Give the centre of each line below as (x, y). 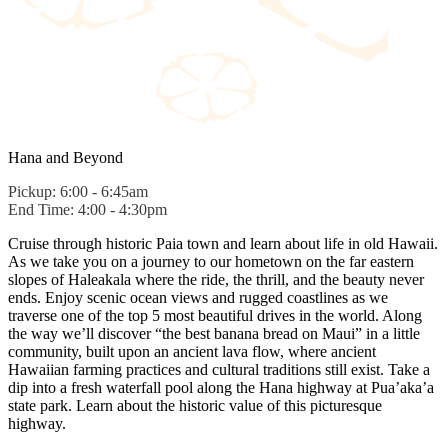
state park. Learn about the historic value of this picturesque (195, 405)
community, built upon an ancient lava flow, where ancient (192, 351)
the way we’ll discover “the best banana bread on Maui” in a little (214, 333)
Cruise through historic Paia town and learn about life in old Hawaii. (223, 243)
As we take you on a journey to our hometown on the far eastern (211, 261)
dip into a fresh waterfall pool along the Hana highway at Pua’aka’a (221, 387)
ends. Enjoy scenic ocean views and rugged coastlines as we (198, 297)
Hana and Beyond (65, 157)
